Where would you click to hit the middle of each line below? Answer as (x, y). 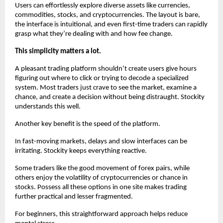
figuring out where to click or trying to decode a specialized (102, 78)
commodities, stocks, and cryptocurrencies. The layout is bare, (108, 15)
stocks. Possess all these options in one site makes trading (101, 187)
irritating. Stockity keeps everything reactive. (81, 151)
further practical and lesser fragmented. (74, 197)
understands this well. (48, 107)
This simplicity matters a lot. (58, 51)
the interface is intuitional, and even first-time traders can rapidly (111, 24)
